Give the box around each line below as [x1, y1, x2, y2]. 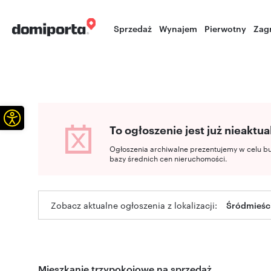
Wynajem [159, 22, 198, 34]
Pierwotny [204, 22, 247, 34]
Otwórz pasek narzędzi [11, 103, 90, 130]
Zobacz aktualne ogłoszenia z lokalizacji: [51, 199, 217, 211]
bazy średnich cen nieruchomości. [109, 152, 227, 163]
